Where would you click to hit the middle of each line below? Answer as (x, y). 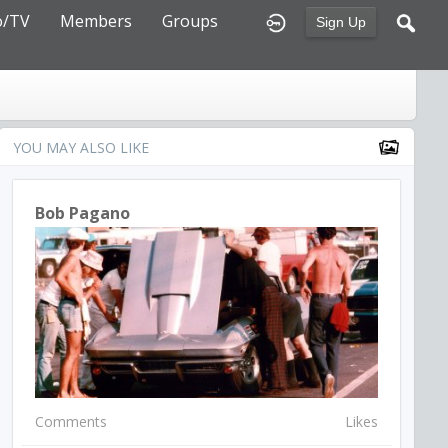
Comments (71, 422)
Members (96, 21)
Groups (190, 21)
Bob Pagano (83, 213)
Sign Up (341, 22)
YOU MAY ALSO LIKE (81, 147)
